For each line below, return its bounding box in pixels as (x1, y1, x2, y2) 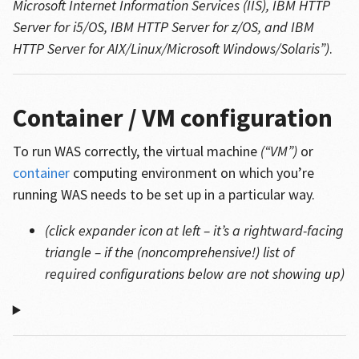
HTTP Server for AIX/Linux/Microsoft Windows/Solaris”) (12, 39, 329, 58)
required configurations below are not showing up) (44, 264, 345, 283)
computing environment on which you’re (69, 163, 314, 182)
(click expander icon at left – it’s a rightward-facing (44, 221, 344, 240)
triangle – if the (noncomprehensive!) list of (44, 243, 294, 261)
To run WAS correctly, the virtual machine (12, 142, 260, 160)
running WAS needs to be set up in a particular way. (12, 185, 315, 204)
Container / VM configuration (12, 102, 333, 134)
